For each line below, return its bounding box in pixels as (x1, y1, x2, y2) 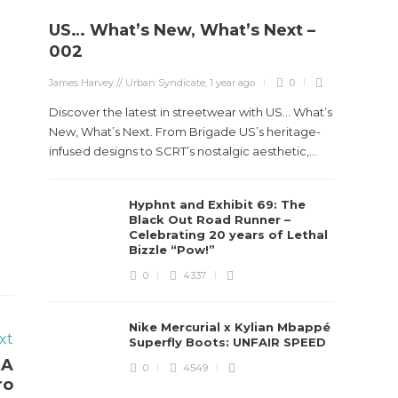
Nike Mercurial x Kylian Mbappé (129, 320, 331, 334)
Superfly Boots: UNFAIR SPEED (129, 335, 330, 349)
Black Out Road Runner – (129, 212, 291, 227)
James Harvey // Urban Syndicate (49, 76, 206, 89)
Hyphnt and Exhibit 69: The (129, 197, 306, 211)
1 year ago (210, 76, 256, 89)
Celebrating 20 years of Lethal (129, 227, 329, 242)
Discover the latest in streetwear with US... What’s (49, 105, 333, 119)
